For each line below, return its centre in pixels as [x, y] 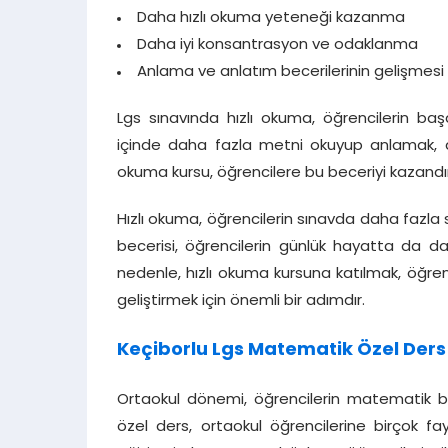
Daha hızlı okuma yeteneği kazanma [271, 19]
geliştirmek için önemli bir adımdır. [241, 302]
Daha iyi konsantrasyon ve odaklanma [277, 46]
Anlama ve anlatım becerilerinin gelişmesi [290, 73]
